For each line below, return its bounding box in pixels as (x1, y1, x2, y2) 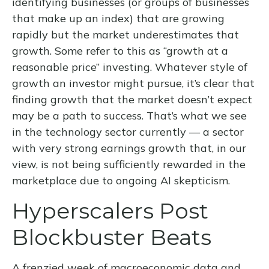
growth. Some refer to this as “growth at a (12, 44, 228, 58)
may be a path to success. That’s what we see (12, 109, 247, 122)
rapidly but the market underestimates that (12, 28, 239, 41)
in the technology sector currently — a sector (12, 125, 244, 139)
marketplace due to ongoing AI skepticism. (12, 174, 236, 187)
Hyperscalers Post (11, 198, 208, 224)
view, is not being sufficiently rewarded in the (12, 157, 246, 171)
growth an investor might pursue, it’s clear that (12, 76, 255, 90)
